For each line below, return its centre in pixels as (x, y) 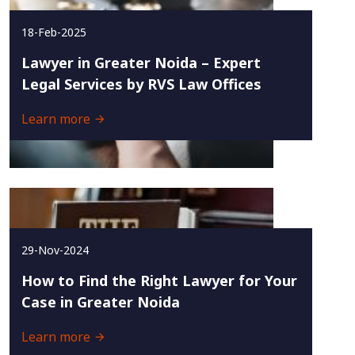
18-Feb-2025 (54, 32)
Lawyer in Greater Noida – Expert (141, 63)
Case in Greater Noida (101, 302)
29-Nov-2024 (55, 250)
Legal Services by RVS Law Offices (141, 84)
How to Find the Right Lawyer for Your (159, 281)
